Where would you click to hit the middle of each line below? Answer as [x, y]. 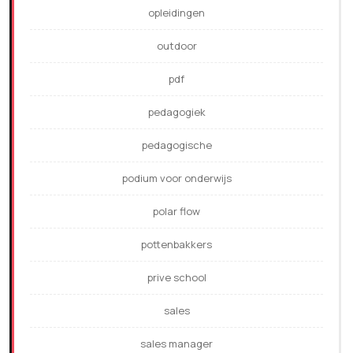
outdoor [176, 46]
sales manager [176, 344]
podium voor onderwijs [176, 178]
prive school [176, 278]
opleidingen [176, 13]
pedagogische [176, 145]
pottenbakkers [176, 245]
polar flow [176, 212]
